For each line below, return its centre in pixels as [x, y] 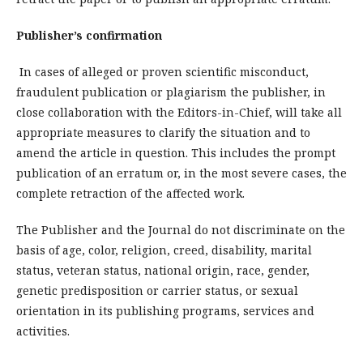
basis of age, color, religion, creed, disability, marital [164, 250]
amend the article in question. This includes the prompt [176, 152]
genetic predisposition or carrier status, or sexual [157, 290]
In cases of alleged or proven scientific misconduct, [162, 71]
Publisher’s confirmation [89, 35]
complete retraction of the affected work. [134, 193]
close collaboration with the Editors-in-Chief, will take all [179, 112]
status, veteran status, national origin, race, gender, [163, 270]
